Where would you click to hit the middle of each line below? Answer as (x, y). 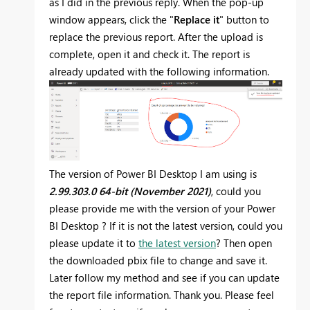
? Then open (244, 243)
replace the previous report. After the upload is (156, 37)
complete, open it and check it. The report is (149, 54)
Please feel (249, 295)
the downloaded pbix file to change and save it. (158, 261)
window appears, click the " (111, 20)
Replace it (197, 20)
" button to (244, 20)
